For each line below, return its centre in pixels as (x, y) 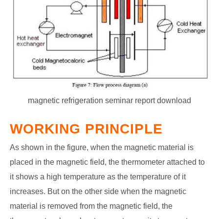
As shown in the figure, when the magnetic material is (102, 148)
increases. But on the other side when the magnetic (98, 192)
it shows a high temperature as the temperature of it (98, 177)
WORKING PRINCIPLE (86, 129)
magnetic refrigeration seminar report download (109, 101)
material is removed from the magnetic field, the (91, 206)
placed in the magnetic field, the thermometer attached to (107, 162)
